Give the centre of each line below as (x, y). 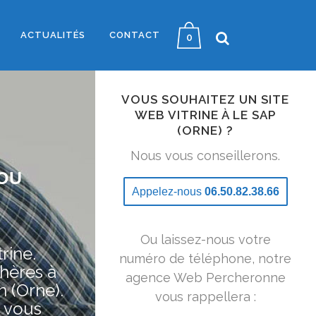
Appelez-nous (168, 192)
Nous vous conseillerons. (206, 156)
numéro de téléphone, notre (206, 259)
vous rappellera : (205, 297)
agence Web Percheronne (205, 278)
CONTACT (135, 35)
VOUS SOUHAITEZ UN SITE (206, 99)
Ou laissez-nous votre (205, 239)
